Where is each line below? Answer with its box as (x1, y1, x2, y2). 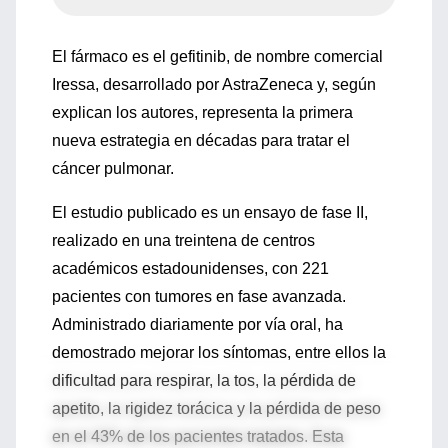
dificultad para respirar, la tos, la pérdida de (52, 372, 356, 389)
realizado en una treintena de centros (52, 232, 315, 249)
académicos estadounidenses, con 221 (52, 260, 329, 277)
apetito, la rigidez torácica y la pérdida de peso (52, 400, 381, 417)
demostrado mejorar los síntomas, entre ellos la (52, 344, 386, 361)
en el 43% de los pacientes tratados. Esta (52, 428, 344, 445)
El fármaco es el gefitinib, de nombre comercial (52, 48, 383, 65)
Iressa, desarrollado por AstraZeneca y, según (52, 76, 376, 93)
